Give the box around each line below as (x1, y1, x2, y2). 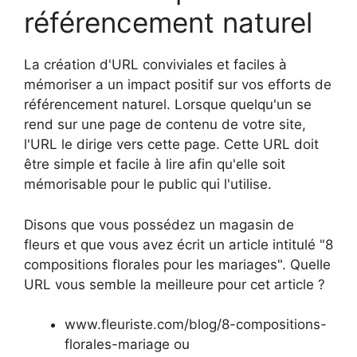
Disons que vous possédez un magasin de (24, 216, 294, 233)
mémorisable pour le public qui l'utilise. (24, 176, 272, 193)
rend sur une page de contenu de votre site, (24, 116, 306, 133)
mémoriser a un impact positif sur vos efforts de (24, 76, 331, 93)
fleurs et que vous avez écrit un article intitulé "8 (24, 236, 333, 253)
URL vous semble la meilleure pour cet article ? (24, 276, 325, 292)
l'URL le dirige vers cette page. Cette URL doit (24, 136, 319, 153)
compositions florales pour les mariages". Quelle (24, 256, 331, 273)
